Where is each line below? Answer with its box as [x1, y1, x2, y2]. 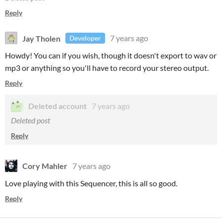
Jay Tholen [22, 33, 60, 43]
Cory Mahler [22, 161, 67, 170]
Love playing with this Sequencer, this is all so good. [5, 178, 177, 188]
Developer [69, 34, 101, 42]
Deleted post [11, 115, 50, 125]
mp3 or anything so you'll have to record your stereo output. [5, 63, 209, 72]
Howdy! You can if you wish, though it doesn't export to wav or [5, 51, 217, 60]
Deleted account [28, 101, 87, 111]
